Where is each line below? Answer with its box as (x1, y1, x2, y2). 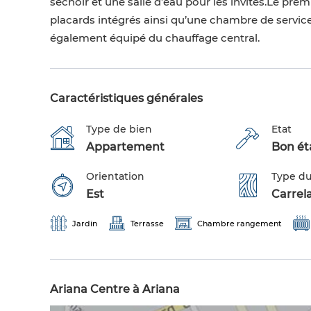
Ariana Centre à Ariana (50, 283, 180, 296)
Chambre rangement (197, 219, 282, 229)
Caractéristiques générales (50, 92, 203, 106)
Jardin (72, 219, 97, 229)
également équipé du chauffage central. (50, 31, 260, 45)
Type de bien (86, 123, 152, 136)
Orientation (86, 170, 144, 183)
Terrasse (131, 219, 164, 229)
